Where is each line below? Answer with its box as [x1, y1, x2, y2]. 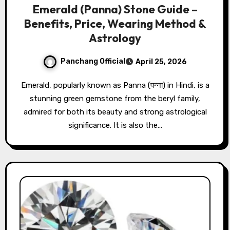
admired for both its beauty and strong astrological [23, 107, 207, 117]
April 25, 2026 [136, 57, 187, 66]
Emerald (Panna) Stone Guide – [32, 2, 198, 16]
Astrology [89, 30, 141, 45]
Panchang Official [61, 56, 125, 66]
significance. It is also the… [68, 120, 162, 130]
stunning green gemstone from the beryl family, [30, 93, 200, 103]
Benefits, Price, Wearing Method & [24, 16, 206, 31]
